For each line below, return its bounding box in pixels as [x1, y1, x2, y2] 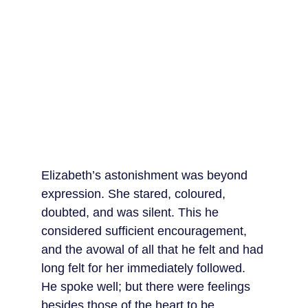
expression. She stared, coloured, [41, 187, 229, 201]
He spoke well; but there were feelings [41, 280, 254, 294]
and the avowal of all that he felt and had [41, 243, 267, 256]
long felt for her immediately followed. [41, 261, 249, 275]
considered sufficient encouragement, [41, 224, 250, 238]
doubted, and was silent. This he [41, 206, 222, 219]
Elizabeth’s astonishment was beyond [41, 168, 251, 182]
